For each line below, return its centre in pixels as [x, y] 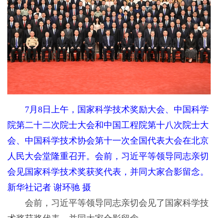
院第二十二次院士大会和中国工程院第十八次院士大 [108, 125]
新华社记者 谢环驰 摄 [49, 188]
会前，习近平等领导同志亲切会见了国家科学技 [108, 203]
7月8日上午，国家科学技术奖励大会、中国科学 [112, 110]
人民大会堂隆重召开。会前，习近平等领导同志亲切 [108, 156]
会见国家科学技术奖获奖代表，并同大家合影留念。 [108, 172]
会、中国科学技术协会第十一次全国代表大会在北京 [108, 141]
